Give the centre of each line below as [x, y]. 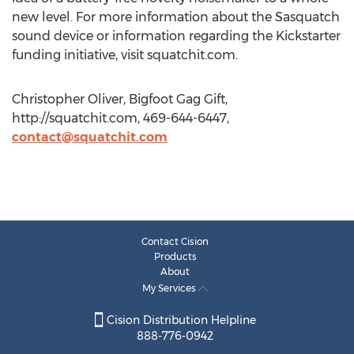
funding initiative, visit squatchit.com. [125, 55]
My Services [170, 288]
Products [175, 256]
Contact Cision [175, 241]
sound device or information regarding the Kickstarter [176, 36]
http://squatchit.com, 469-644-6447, [121, 118]
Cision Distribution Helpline [179, 320]
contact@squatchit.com [90, 137]
